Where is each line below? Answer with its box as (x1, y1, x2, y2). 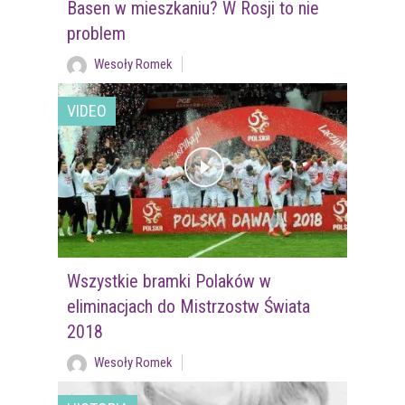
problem (66, 23, 126, 45)
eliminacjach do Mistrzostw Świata (66, 296, 310, 318)
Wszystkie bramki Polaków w (66, 270, 271, 293)
